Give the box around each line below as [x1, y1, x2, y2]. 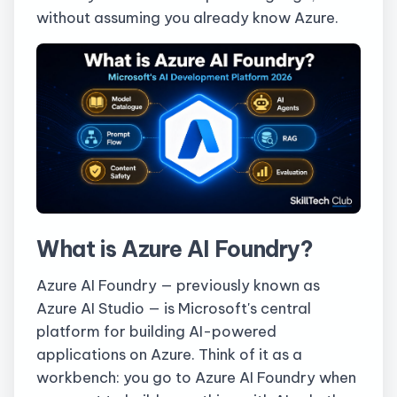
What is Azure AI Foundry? [36, 234, 314, 263]
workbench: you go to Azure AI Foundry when [36, 368, 356, 387]
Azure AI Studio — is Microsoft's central [36, 299, 311, 318]
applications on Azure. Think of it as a [36, 345, 302, 364]
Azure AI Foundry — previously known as [36, 276, 320, 295]
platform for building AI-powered [36, 322, 276, 341]
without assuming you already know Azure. [36, 7, 339, 27]
